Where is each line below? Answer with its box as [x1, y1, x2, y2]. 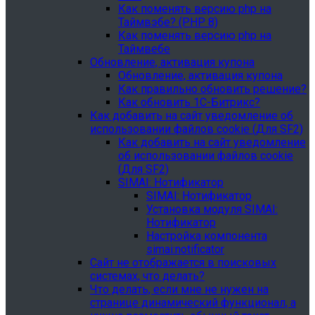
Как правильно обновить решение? [118, 82, 307, 96]
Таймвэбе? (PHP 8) [118, 15, 218, 29]
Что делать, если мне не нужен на [90, 283, 269, 296]
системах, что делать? [90, 269, 205, 283]
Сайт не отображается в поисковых [90, 256, 276, 269]
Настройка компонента [146, 229, 267, 243]
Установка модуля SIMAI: [146, 202, 278, 216]
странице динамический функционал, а [90, 296, 296, 309]
